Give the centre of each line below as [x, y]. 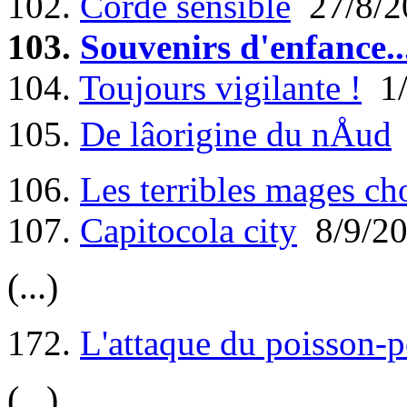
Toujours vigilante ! [220, 88]
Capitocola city [189, 231]
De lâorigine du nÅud [236, 134]
